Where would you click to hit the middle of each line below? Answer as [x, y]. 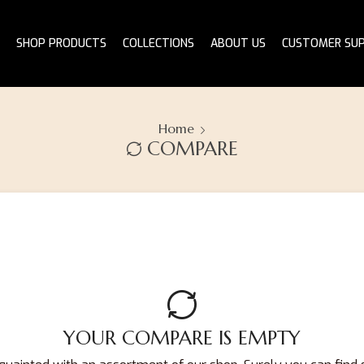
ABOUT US [238, 43]
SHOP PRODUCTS [61, 43]
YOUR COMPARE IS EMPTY [182, 338]
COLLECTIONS [158, 43]
